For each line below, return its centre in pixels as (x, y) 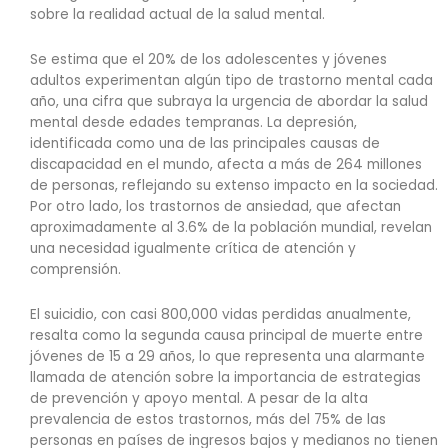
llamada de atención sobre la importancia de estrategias (225, 378)
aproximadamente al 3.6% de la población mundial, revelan (231, 228)
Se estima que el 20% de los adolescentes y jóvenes (208, 60)
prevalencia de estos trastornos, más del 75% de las (208, 420)
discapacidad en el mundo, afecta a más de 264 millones (226, 165)
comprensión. (75, 270)
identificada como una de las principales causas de (205, 144)
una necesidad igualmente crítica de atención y (193, 249)
